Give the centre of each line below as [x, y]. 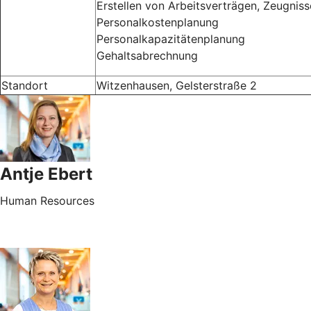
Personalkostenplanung [158, 22]
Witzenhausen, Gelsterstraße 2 [177, 85]
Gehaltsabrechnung [147, 55]
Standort [25, 85]
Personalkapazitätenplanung [171, 39]
